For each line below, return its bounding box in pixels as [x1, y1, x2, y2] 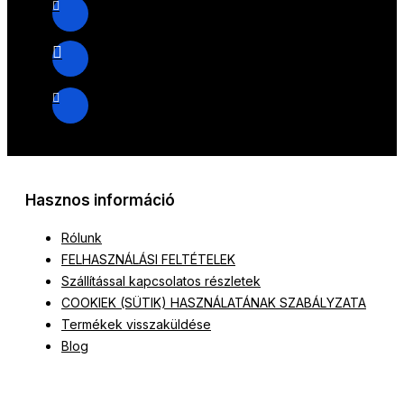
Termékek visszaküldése [61, 317, 211, 333]
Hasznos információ [25, 191, 175, 210]
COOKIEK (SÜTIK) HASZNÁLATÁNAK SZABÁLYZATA [61, 295, 366, 311]
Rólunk [61, 230, 102, 246]
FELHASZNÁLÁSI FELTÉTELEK [61, 252, 235, 268]
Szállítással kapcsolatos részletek [61, 273, 261, 289]
